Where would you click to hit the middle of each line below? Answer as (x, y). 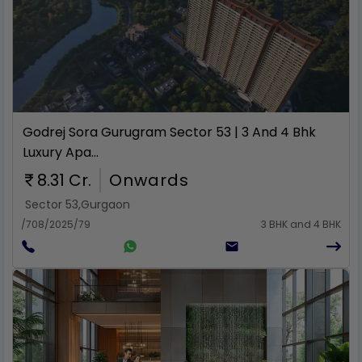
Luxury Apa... (61, 152)
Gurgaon (105, 204)
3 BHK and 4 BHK (301, 224)
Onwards (149, 180)
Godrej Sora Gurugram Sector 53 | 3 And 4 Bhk (169, 132)
